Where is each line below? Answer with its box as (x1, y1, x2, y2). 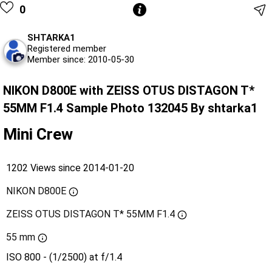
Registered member (27, 43, 106, 55)
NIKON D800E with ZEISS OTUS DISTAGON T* (3, 83, 254, 98)
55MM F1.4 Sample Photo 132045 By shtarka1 (3, 101, 257, 116)
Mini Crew (3, 125, 73, 144)
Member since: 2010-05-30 (27, 54, 134, 66)
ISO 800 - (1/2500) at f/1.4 (6, 251, 122, 263)
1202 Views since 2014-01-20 (6, 162, 134, 174)
